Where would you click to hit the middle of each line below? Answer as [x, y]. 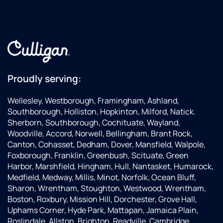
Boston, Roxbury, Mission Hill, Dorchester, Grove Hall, [102, 199]
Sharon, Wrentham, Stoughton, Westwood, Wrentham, [107, 188]
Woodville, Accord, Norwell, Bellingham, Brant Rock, [100, 134]
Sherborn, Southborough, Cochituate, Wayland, [94, 123]
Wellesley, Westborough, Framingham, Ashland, [93, 101]
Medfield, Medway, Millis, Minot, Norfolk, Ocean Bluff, [102, 177]
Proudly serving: [44, 79]
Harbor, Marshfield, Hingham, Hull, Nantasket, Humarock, [111, 167]
